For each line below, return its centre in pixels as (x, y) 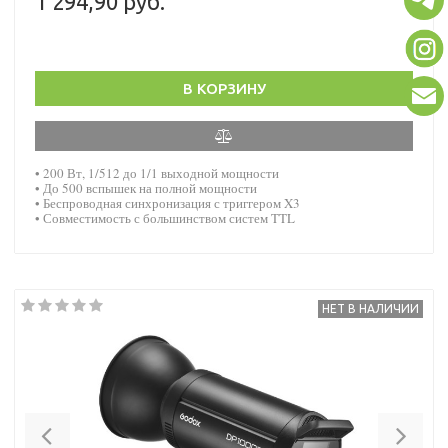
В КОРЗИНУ (224, 88)
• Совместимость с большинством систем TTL (165, 217)
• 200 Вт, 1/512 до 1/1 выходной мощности (157, 172)
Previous (91, 426)
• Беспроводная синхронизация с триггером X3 (167, 202)
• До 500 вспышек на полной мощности (146, 187)
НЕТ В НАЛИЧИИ (370, 308)
